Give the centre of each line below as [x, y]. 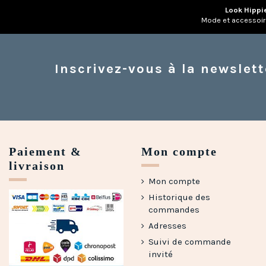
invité [161, 254]
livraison [37, 165]
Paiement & [45, 151]
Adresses [168, 225]
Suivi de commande [190, 241]
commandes [174, 209]
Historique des [180, 197]
